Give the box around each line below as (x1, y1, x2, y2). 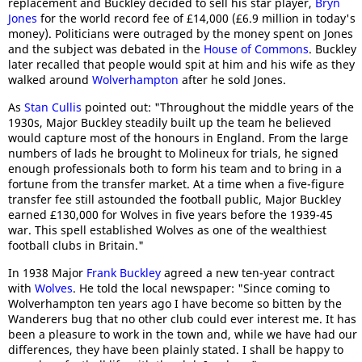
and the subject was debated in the (8, 41, 204, 57)
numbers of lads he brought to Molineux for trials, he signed (8, 145, 339, 162)
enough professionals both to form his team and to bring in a (8, 161, 342, 177)
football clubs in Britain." (8, 238, 144, 254)
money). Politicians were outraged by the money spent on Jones (8, 26, 353, 42)
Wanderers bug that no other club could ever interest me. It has (8, 311, 356, 327)
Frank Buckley (86, 265, 161, 281)
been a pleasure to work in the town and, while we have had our (8, 326, 357, 343)
